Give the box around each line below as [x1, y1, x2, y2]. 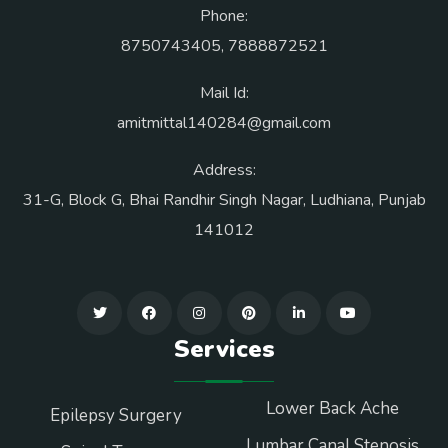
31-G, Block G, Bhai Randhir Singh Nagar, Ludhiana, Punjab [22, 189, 426, 212]
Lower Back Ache [266, 397, 399, 421]
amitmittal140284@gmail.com [117, 112, 331, 135]
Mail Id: [199, 82, 249, 105]
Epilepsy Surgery [49, 404, 182, 428]
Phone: [200, 5, 248, 28]
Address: [192, 159, 256, 182]
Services [173, 333, 275, 366]
